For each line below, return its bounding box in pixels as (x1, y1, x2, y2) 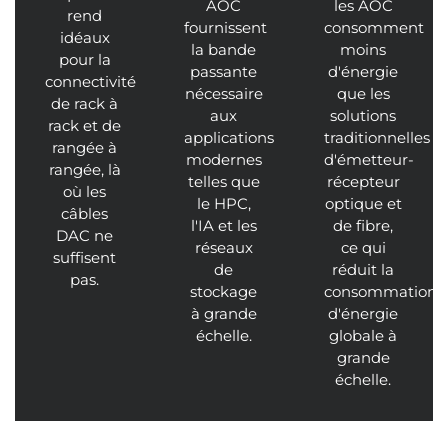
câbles (61, 203, 109, 223)
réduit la (332, 259, 395, 279)
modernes (185, 149, 262, 169)
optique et (324, 193, 402, 213)
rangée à (52, 137, 118, 157)
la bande (191, 39, 257, 59)
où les (63, 181, 107, 201)
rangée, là (48, 159, 121, 179)
